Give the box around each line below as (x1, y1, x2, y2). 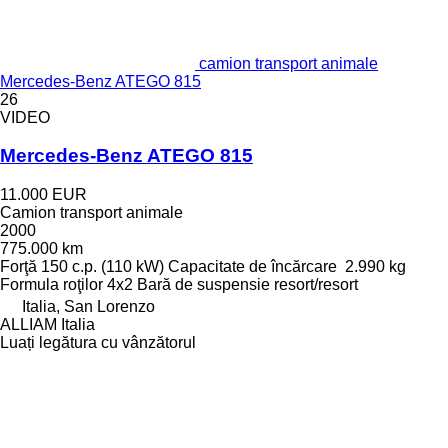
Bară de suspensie (137, 276, 270, 293)
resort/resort (274, 276, 358, 293)
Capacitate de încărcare (168, 258, 337, 275)
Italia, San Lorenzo (22, 298, 155, 315)
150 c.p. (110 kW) (41, 258, 164, 275)
